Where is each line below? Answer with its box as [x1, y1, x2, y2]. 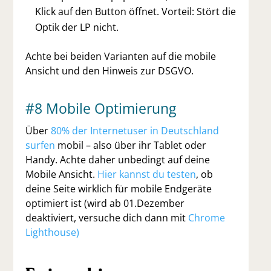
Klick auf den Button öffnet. [35, 4, 162, 18]
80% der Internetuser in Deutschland [51, 123, 220, 137]
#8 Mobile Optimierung [25, 98, 177, 118]
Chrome [188, 211, 226, 224]
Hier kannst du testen [97, 167, 197, 181]
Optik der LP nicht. [35, 20, 119, 34]
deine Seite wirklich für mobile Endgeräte [25, 181, 212, 195]
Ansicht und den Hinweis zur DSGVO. [25, 64, 194, 77]
